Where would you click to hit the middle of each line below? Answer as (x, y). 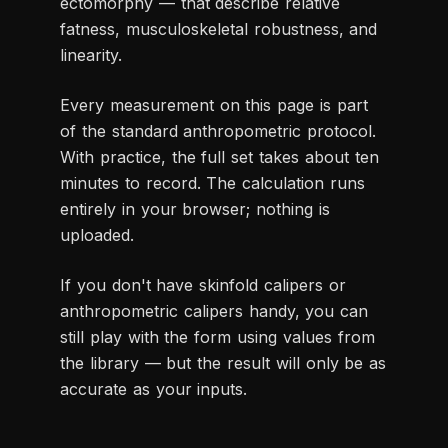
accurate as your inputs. (154, 388)
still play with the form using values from (217, 336)
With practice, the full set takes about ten (219, 156)
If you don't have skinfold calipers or (203, 284)
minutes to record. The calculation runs (212, 182)
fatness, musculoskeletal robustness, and (219, 28)
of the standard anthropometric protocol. (218, 130)
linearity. (91, 54)
